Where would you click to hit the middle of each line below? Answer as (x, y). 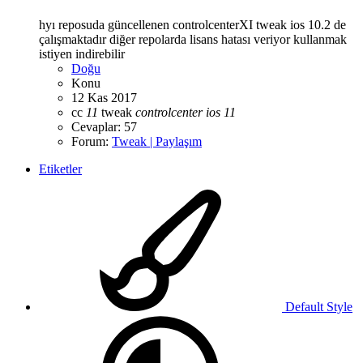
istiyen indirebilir (82, 53)
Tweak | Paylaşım (157, 141)
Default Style (317, 306)
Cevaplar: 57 (104, 126)
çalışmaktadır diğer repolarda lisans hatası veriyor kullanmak (193, 39)
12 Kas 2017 (104, 97)
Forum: (92, 141)
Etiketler (60, 169)
